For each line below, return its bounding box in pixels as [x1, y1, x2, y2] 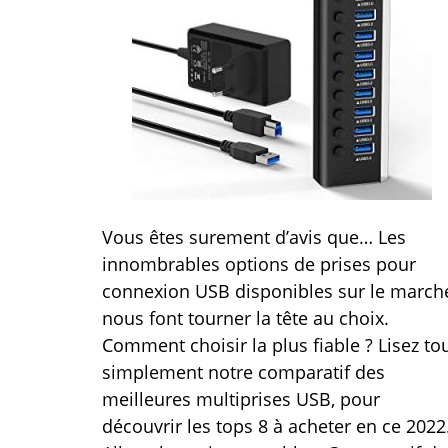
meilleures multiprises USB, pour [102, 387, 380, 411]
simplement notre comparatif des [102, 360, 385, 384]
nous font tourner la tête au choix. [102, 306, 389, 330]
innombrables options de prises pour [102, 252, 416, 276]
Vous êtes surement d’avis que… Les [102, 225, 406, 249]
